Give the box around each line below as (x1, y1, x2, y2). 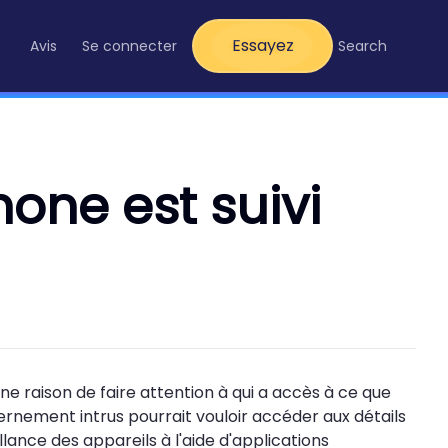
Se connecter (82, 36, 177, 56)
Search (338, 36, 387, 56)
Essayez (231, 34, 294, 57)
